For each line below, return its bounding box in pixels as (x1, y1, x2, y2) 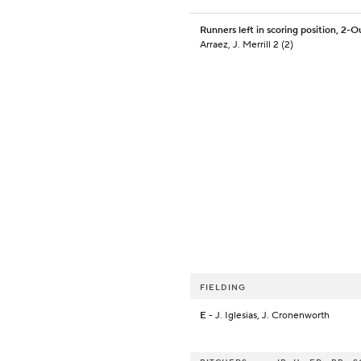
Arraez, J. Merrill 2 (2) (200, 39, 293, 52)
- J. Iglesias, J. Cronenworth (206, 309, 330, 322)
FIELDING (200, 282, 246, 293)
